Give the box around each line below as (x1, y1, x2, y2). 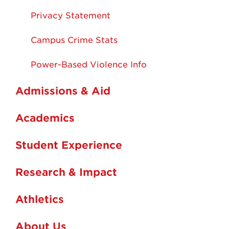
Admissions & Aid (15, 84, 110, 97)
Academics (15, 111, 75, 124)
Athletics (15, 192, 64, 205)
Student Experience (15, 138, 122, 151)
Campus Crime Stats (31, 34, 118, 45)
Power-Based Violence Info (31, 59, 147, 70)
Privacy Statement (31, 10, 110, 20)
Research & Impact (15, 165, 117, 178)
